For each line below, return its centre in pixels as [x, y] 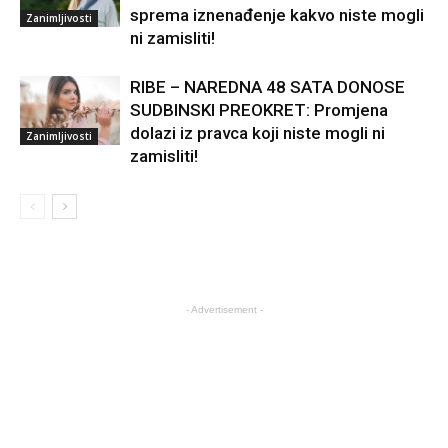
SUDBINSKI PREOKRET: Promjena [259, 109]
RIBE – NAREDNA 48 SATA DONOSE [267, 86]
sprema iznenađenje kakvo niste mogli [277, 14]
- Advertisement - [224, 309]
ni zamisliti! [172, 37]
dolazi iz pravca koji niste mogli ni [257, 132]
